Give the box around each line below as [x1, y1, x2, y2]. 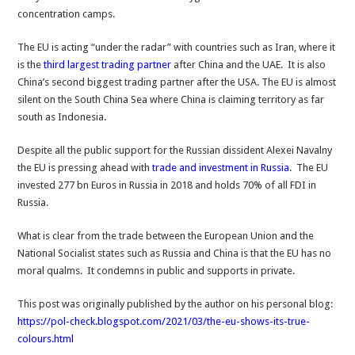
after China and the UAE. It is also [171, 59, 326, 71]
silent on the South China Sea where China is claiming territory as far [17, 94, 325, 105]
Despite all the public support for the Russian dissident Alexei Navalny [17, 144, 333, 156]
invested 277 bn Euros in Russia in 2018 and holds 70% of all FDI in [17, 179, 317, 191]
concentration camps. [17, 8, 116, 20]
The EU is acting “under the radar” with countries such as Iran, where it [17, 41, 336, 53]
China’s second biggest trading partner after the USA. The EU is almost [17, 76, 337, 88]
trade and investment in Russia [152, 162, 290, 174]
